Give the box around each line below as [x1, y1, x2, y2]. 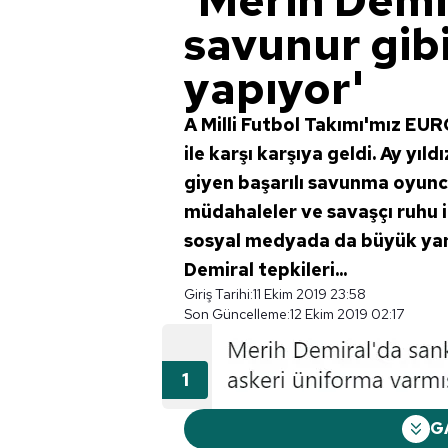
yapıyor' [184, 59, 365, 117]
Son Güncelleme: [184, 305, 290, 323]
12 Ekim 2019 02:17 [290, 305, 404, 323]
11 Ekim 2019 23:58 [253, 285, 366, 303]
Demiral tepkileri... [184, 258, 347, 281]
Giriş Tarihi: [184, 285, 253, 303]
